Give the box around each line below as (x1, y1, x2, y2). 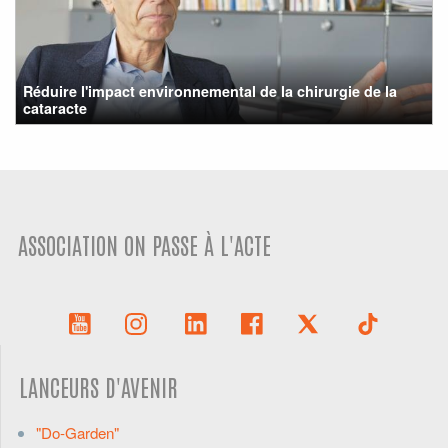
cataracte (23, 97, 88, 118)
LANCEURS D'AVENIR (19, 372, 179, 402)
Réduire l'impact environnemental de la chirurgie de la (23, 80, 398, 101)
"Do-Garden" (36, 421, 119, 443)
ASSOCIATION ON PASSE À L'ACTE (18, 229, 272, 259)
